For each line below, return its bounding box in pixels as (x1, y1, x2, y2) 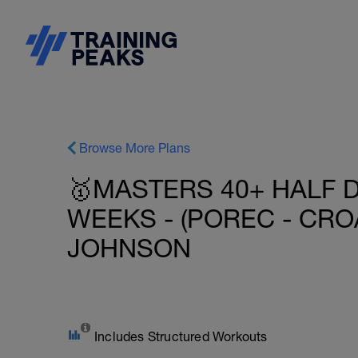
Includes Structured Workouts (94, 329, 268, 344)
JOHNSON (67, 233, 191, 263)
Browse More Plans (79, 141, 190, 155)
